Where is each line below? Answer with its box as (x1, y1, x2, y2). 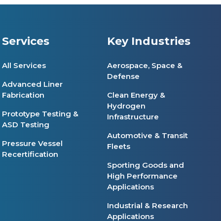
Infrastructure (107, 112, 159, 122)
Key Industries (107, 35, 190, 48)
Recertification (2, 149, 58, 159)
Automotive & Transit (107, 131, 188, 141)
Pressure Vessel (2, 139, 63, 148)
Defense (107, 72, 140, 81)
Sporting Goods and (107, 160, 184, 170)
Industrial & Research (107, 201, 188, 211)
